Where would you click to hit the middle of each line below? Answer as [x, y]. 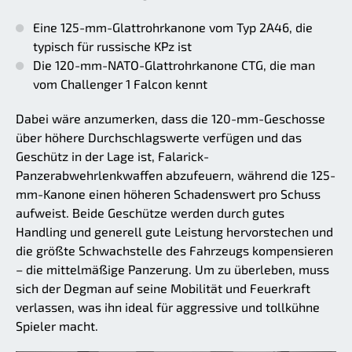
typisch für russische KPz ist [112, 46]
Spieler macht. [57, 326]
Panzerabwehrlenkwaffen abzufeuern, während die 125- [176, 175]
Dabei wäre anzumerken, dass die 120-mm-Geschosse [170, 119]
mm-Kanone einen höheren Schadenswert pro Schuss [168, 194]
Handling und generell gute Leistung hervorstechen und [174, 232]
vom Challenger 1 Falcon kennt [120, 84]
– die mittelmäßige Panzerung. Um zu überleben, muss [172, 269]
